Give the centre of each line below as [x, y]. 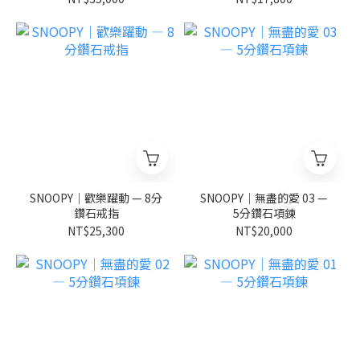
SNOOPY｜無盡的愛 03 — [264, 198]
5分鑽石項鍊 [264, 213]
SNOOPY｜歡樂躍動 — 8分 [96, 198]
